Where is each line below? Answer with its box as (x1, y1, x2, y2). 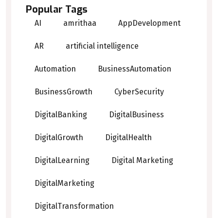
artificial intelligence (66, 41, 139, 51)
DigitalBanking (35, 110, 87, 120)
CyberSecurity (114, 87, 164, 97)
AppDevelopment (118, 18, 181, 28)
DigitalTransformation (35, 201, 114, 211)
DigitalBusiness (109, 110, 164, 120)
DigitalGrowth (35, 133, 83, 143)
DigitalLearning (35, 156, 90, 165)
